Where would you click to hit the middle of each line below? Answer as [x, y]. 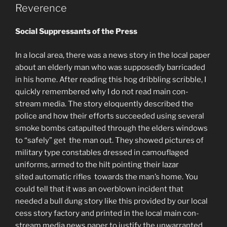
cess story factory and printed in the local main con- [107, 213]
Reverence [41, 8]
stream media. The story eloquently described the [104, 104]
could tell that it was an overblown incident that [99, 189]
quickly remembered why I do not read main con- [102, 91]
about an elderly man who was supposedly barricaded [110, 67]
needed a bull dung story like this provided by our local [111, 201]
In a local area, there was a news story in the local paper [113, 55]
